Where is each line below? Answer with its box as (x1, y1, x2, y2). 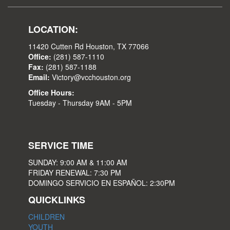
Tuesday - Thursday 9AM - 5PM (28, 97, 132, 108)
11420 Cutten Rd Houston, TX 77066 (28, 41, 149, 51)
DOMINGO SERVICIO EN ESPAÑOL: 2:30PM (28, 177, 175, 188)
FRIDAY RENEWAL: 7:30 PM (28, 167, 121, 178)
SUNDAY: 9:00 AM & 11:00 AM (28, 157, 127, 167)
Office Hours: (28, 87, 74, 98)
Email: (28, 71, 50, 82)
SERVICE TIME (28, 138, 93, 152)
